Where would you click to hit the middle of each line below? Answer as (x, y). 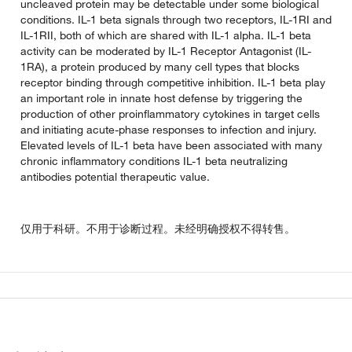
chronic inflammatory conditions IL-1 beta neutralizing (154, 161)
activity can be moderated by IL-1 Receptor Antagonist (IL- (166, 51)
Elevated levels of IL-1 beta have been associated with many (171, 145)
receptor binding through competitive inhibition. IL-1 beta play (173, 82)
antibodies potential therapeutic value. (115, 177)
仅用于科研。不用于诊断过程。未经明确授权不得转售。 (158, 229)
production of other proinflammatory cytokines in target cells (170, 114)
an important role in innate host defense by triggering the (161, 98)
